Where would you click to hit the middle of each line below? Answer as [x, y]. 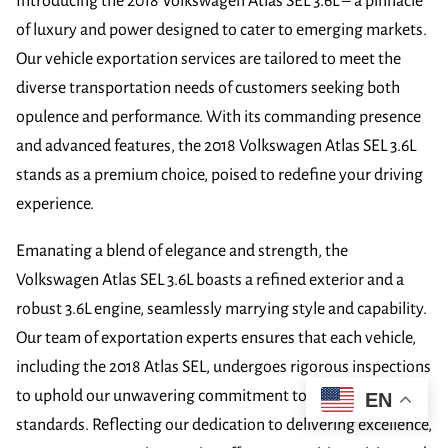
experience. [55, 203]
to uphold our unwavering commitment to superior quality [217, 395]
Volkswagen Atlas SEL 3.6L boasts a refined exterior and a [210, 279]
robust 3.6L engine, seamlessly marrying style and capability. [221, 308]
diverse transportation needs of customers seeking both [208, 87]
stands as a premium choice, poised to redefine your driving [219, 174]
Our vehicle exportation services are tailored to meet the [208, 58]
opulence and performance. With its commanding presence [218, 116]
